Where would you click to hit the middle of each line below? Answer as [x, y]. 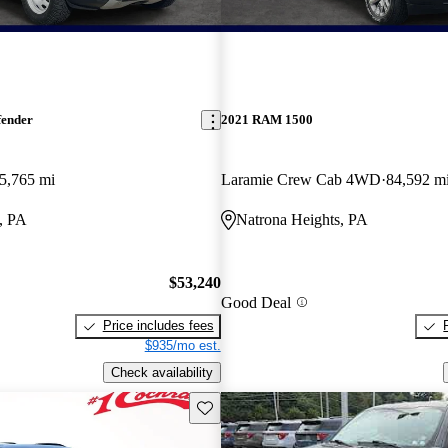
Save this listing [242, 406]
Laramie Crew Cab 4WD [300, 179]
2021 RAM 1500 [266, 120]
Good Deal [255, 302]
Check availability [161, 372]
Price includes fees [158, 326]
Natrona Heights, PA [301, 219]
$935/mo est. [182, 346]
